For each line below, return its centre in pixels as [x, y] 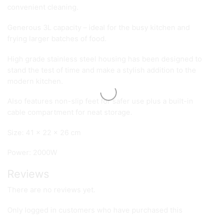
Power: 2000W [32, 153]
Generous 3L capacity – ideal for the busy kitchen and [99, 28]
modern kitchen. [35, 81]
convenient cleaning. [43, 8]
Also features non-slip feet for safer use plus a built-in [100, 101]
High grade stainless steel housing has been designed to [105, 59]
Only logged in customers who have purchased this [95, 210]
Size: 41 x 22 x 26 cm [44, 132]
